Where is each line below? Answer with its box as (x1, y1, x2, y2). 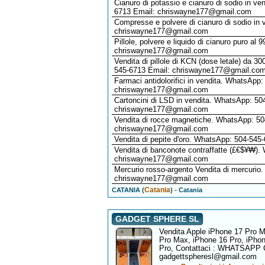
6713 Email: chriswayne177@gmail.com (114, 7, 251, 16)
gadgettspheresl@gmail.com (159, 252, 257, 261)
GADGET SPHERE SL (115, 214, 199, 224)
